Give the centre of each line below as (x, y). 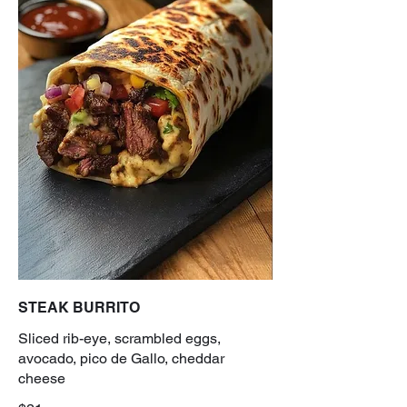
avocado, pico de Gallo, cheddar (121, 358)
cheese (42, 378)
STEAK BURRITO (79, 307)
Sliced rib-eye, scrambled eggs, (119, 338)
